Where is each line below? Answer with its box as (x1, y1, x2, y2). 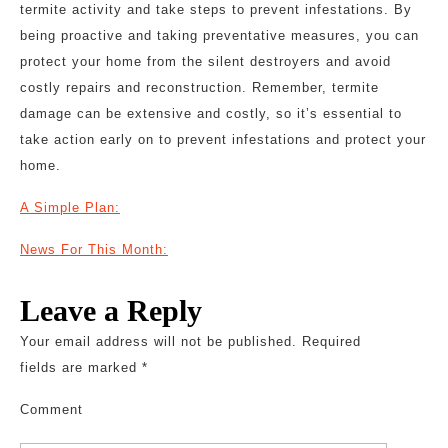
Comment (20, 402, 83, 417)
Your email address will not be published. (20, 334, 297, 349)
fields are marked (20, 360, 142, 375)
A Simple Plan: (20, 200, 120, 215)
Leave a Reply (20, 294, 202, 327)
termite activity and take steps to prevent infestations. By (20, 2, 412, 17)
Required (297, 334, 361, 349)
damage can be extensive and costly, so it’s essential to (20, 106, 402, 121)
